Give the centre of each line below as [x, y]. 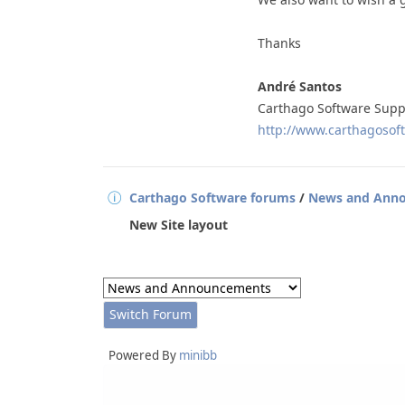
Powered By [141, 355]
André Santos [300, 86]
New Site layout [179, 225]
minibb [198, 355]
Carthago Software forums [212, 198]
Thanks [279, 43]
